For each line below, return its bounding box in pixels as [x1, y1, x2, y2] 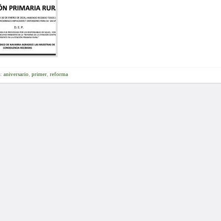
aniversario [3, 71, 29, 77]
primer [32, 71, 47, 77]
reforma [50, 71, 68, 77]
